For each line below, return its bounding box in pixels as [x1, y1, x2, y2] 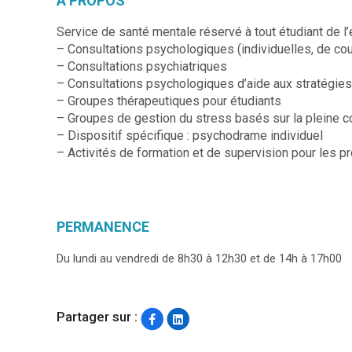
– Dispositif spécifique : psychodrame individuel [57, 127, 323, 143]
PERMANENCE [57, 218, 149, 235]
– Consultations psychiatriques [57, 58, 227, 74]
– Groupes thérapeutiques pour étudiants [57, 93, 281, 108]
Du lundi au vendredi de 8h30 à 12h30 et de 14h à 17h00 [57, 251, 342, 266]
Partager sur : [57, 309, 137, 325]
